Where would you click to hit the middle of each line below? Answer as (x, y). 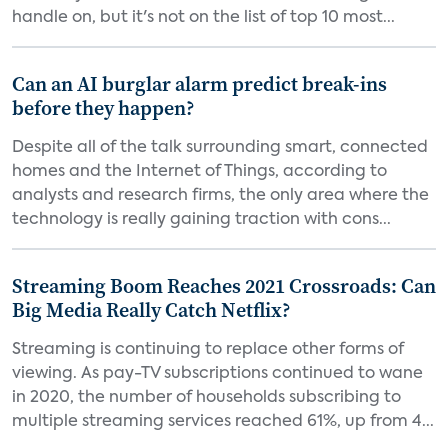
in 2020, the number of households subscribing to (206, 398)
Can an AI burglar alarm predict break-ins (199, 84)
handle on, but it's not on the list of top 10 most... (203, 18)
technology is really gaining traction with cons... (201, 220)
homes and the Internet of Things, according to (199, 172)
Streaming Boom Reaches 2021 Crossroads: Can (224, 286)
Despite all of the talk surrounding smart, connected (220, 148)
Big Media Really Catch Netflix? (151, 310)
